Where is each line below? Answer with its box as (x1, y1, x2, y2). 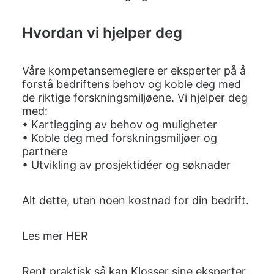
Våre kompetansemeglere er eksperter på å (22, 64, 246, 77)
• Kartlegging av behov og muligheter (22, 118, 217, 131)
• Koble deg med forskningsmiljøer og (22, 131, 217, 144)
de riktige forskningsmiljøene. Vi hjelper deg (22, 91, 248, 104)
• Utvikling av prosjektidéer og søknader (22, 158, 231, 171)
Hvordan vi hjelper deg (22, 24, 182, 42)
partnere (22, 145, 67, 158)
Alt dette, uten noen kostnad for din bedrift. (22, 194, 249, 207)
